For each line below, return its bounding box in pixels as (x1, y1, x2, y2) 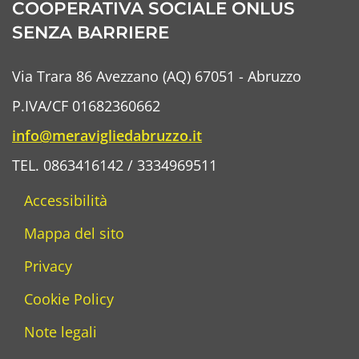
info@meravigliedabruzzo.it (12, 126, 202, 145)
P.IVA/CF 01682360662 (12, 96, 160, 115)
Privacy (24, 256, 72, 276)
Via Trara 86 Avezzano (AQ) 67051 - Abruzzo (12, 67, 301, 86)
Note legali (24, 322, 97, 341)
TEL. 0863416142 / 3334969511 (12, 155, 217, 175)
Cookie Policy (24, 289, 114, 309)
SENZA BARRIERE (12, 22, 169, 42)
